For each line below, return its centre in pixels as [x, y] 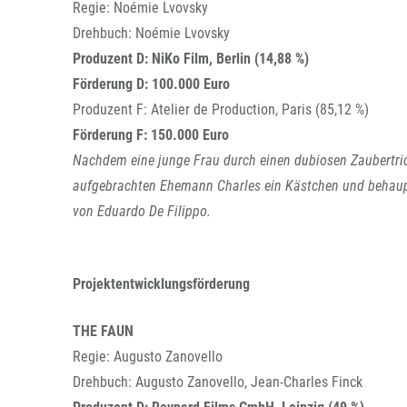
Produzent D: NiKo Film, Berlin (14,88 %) [191, 59]
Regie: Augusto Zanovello [148, 357]
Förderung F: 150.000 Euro [151, 135]
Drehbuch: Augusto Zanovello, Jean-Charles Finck [218, 382]
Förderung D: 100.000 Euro [151, 84]
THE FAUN [103, 331]
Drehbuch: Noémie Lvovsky [151, 33]
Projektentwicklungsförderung [161, 284]
